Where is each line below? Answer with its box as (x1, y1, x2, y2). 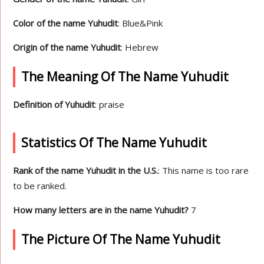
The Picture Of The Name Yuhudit (21, 231, 221, 247)
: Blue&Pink (118, 17, 163, 29)
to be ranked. (13, 180, 67, 192)
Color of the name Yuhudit (13, 17, 118, 29)
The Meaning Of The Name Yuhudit (21, 68, 229, 85)
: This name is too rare (158, 164, 249, 176)
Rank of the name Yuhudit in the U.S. (13, 164, 159, 176)
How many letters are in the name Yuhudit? (13, 204, 189, 216)
